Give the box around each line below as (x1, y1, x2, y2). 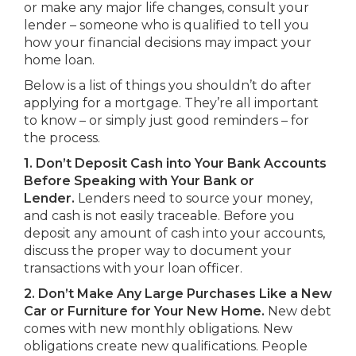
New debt (265, 304, 331, 319)
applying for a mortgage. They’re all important (24, 95, 319, 110)
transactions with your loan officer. (24, 261, 242, 276)
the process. (24, 130, 100, 145)
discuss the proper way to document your (24, 243, 292, 258)
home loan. (24, 52, 95, 68)
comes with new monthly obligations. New (24, 321, 292, 336)
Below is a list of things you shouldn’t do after (24, 78, 311, 93)
